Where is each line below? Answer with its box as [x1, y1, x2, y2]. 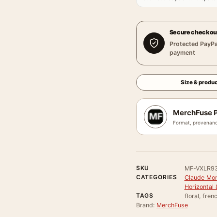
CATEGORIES [136, 173, 178, 181]
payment [169, 49, 195, 56]
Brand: [136, 201, 156, 209]
